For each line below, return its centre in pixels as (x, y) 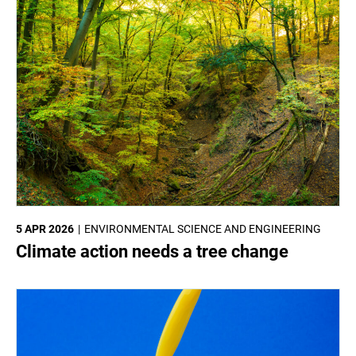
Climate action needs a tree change (152, 251)
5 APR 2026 (45, 228)
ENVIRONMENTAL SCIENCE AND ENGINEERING (203, 228)
